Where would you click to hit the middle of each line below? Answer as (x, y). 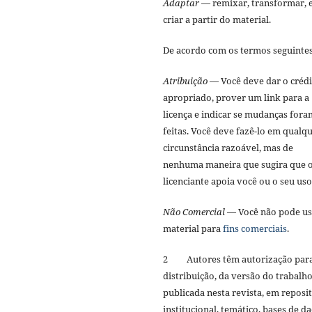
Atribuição (186, 80)
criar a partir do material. (219, 19)
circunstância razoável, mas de (228, 147)
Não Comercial (194, 211)
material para (193, 228)
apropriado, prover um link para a (236, 97)
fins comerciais (255, 228)
